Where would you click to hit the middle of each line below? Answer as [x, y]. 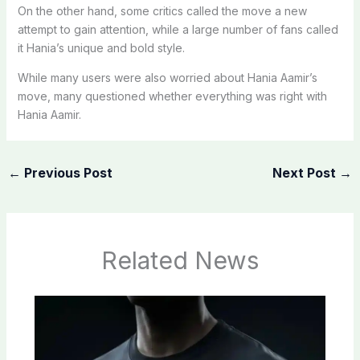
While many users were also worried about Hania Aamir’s [167, 77]
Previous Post [66, 172]
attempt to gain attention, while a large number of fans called [178, 29]
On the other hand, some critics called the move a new [162, 10]
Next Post [306, 172]
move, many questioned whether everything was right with [172, 96]
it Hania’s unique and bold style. [101, 47]
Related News [180, 261]
